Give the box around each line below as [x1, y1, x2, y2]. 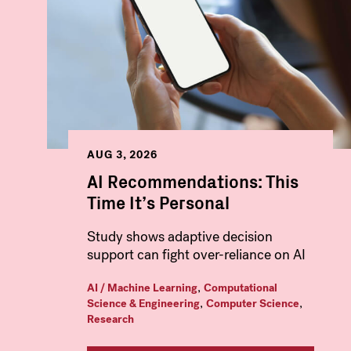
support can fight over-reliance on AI [87, 245, 306, 265]
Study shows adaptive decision [87, 227, 273, 247]
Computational [204, 280, 277, 296]
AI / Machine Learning [87, 280, 197, 296]
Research [87, 312, 134, 327]
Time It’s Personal [87, 190, 230, 215]
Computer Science [206, 296, 299, 312]
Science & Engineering [87, 296, 200, 312]
